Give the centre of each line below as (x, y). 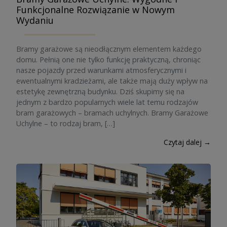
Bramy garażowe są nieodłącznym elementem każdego (109, 49)
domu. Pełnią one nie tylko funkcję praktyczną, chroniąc (108, 60)
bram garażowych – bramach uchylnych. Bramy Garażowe (112, 113)
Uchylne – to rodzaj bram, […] (66, 123)
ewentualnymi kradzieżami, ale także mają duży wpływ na (112, 81)
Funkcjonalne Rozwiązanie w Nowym (96, 10)
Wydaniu (35, 20)
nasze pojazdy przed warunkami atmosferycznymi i (101, 70)
